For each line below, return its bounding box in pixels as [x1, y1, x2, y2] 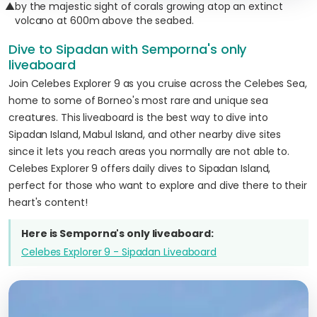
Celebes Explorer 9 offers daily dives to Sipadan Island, [8, 161, 271, 175]
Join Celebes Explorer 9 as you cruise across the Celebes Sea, [8, 76, 307, 91]
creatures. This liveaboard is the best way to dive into [8, 110, 268, 125]
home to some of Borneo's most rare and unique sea [8, 93, 269, 108]
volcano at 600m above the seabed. [14, 13, 194, 28]
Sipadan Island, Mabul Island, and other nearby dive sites [8, 127, 282, 142]
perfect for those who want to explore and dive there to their [8, 178, 307, 192]
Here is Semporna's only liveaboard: [21, 226, 214, 241]
